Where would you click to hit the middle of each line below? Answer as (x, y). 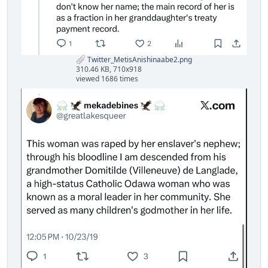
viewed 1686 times (107, 79)
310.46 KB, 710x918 (109, 69)
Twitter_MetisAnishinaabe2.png (139, 59)
